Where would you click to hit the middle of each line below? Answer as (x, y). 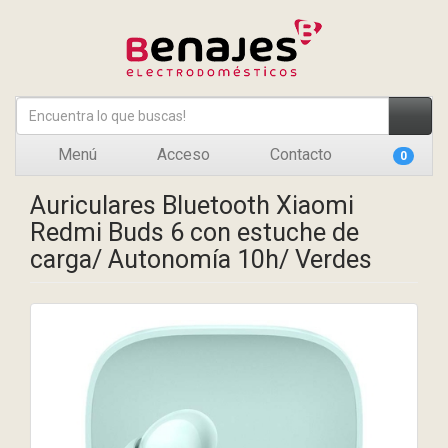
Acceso (181, 154)
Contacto (299, 154)
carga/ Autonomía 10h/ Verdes (201, 259)
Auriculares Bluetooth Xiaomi (192, 205)
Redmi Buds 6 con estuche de (194, 232)
